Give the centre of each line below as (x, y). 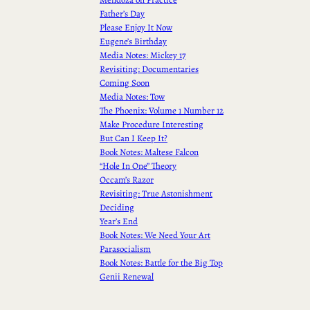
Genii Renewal (127, 276)
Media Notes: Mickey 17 (143, 55)
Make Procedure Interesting (152, 124)
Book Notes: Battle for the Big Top (161, 262)
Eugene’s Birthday (133, 41)
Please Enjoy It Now (136, 27)
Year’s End (119, 221)
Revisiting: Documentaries (149, 69)
